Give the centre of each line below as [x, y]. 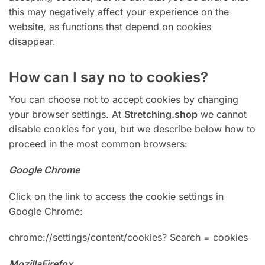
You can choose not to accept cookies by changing [124, 99]
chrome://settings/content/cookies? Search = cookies [128, 237]
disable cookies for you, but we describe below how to [132, 129]
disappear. [32, 41]
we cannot [222, 114]
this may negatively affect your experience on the [119, 12]
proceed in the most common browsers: [98, 143]
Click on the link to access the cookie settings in [116, 196]
